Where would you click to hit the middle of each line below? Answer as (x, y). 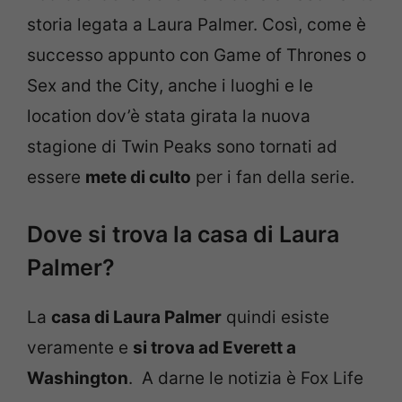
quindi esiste (275, 317)
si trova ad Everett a (214, 348)
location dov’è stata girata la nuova (169, 116)
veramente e (80, 348)
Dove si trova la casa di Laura (183, 234)
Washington (78, 378)
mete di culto (138, 177)
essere (56, 177)
